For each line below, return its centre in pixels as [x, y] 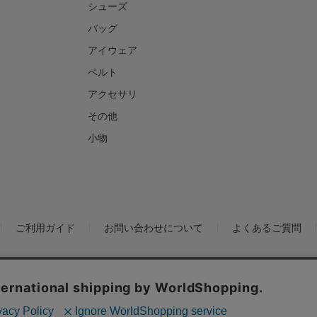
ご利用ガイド [45, 227]
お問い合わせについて [154, 227]
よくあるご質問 [267, 227]
